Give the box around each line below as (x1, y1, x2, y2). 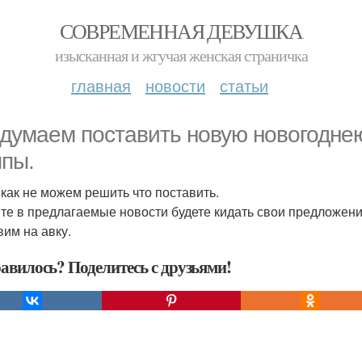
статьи (220, 74, 268, 97)
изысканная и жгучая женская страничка (54, 44, 308, 66)
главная (71, 74, 131, 97)
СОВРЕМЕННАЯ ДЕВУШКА (59, 17, 303, 44)
